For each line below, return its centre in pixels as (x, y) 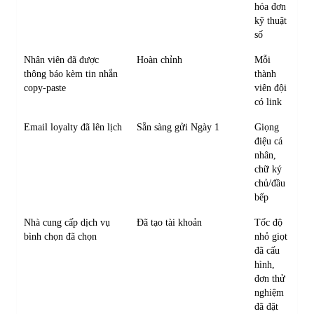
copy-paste (45, 88)
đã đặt (267, 306)
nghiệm (269, 292)
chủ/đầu (270, 183)
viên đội (271, 88)
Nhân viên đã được (62, 60)
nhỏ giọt (271, 236)
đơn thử (270, 278)
